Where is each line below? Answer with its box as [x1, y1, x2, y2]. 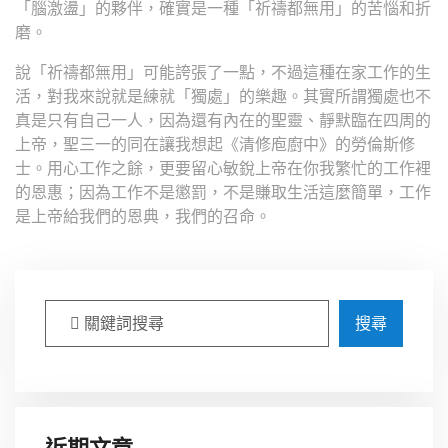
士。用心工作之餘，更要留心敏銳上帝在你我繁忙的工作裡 [15, 160, 431, 177]
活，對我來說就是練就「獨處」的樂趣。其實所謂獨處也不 [15, 88, 431, 105]
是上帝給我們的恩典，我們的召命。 [15, 208, 271, 225]
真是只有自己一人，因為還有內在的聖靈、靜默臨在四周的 [15, 112, 431, 129]
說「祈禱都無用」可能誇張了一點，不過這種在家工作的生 [15, 64, 431, 81]
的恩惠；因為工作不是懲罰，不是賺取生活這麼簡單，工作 [15, 184, 431, 201]
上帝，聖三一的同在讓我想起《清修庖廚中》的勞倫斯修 [15, 136, 415, 153]
